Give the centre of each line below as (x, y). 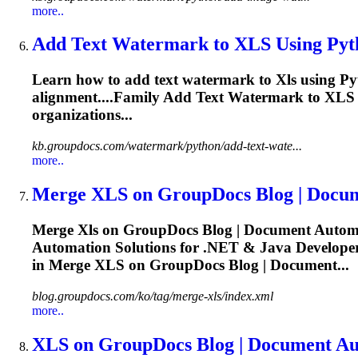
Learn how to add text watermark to (154, 80)
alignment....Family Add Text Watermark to (178, 97)
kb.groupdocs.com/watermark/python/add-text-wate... (167, 146)
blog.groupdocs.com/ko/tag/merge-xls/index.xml (153, 296)
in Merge (63, 265)
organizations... (82, 115)
